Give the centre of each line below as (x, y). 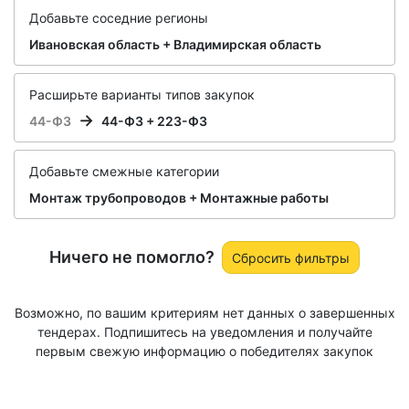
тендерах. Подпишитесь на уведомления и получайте (204, 332)
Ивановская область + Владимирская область (175, 45)
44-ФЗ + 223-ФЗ (154, 121)
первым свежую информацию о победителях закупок (204, 351)
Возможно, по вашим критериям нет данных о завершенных (204, 313)
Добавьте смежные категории (124, 172)
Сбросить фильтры (291, 257)
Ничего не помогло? (132, 257)
